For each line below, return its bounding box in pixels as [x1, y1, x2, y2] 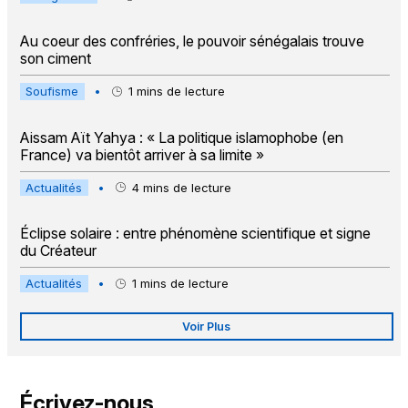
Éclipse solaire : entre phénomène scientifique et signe [19, 225, 371, 243]
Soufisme [25, 84, 79, 99]
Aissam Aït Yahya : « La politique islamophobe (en [19, 128, 343, 147]
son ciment [19, 50, 91, 68]
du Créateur [19, 242, 97, 260]
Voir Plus [182, 320, 231, 334]
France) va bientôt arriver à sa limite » [19, 146, 264, 164]
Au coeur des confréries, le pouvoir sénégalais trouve [19, 33, 364, 51]
